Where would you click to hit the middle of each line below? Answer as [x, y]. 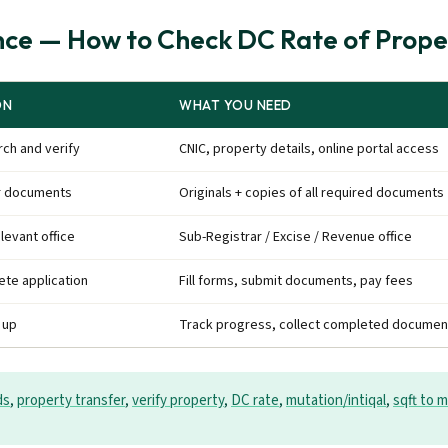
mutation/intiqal [336, 400]
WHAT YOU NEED [235, 105]
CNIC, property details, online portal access [309, 149]
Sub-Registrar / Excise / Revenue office [295, 237]
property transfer [71, 400]
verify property [178, 400]
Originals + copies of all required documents [311, 193]
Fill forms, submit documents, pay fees [296, 281]
